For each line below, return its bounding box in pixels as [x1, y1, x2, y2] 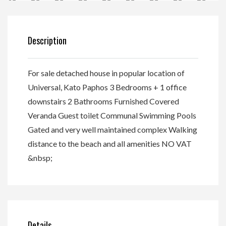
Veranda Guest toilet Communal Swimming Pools [28, 110, 196, 120]
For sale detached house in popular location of [28, 68, 185, 78]
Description [28, 34, 67, 47]
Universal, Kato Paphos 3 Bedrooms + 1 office [28, 82, 187, 92]
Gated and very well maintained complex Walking [28, 125, 197, 134]
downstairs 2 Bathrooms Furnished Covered [28, 96, 179, 106]
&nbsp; [28, 153, 52, 162]
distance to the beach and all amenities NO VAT [28, 139, 192, 148]
